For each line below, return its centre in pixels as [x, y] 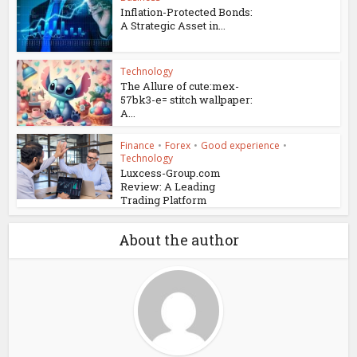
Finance [138, 145]
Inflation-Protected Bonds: [187, 12]
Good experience [241, 145]
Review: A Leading [168, 186]
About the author [178, 239]
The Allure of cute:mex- [180, 86]
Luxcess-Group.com [171, 173]
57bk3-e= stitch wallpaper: [187, 99]
